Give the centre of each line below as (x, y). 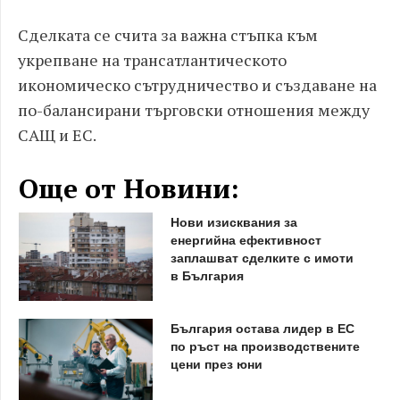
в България (207, 275)
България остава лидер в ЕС (262, 327)
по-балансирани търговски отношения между (194, 110)
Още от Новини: (129, 188)
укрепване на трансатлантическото (152, 60)
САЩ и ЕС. (57, 135)
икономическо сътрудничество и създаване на (197, 85)
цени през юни (216, 363)
